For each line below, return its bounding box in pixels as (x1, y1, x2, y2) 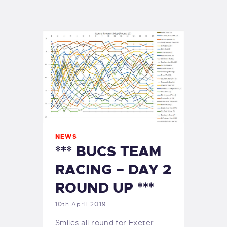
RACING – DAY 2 (55, 160, 171, 179)
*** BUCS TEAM (55, 142, 161, 161)
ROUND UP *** (55, 178, 154, 198)
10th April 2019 (55, 200, 106, 209)
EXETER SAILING (64, 30, 163, 45)
